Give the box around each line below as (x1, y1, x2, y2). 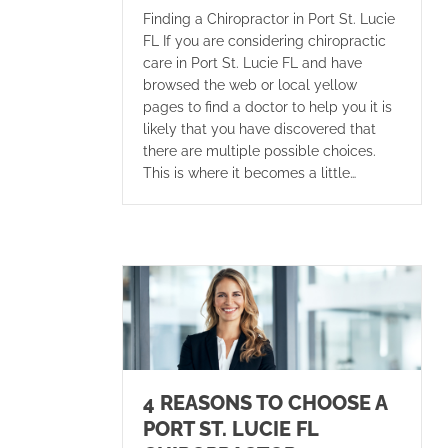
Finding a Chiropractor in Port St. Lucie (143, 10, 395, 27)
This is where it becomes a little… (143, 164, 356, 181)
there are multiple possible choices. (143, 142, 380, 159)
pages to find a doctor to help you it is (143, 98, 392, 115)
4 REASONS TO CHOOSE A (143, 390, 387, 415)
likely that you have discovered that (143, 120, 376, 137)
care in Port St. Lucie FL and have (143, 54, 362, 71)
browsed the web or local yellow (143, 76, 357, 93)
